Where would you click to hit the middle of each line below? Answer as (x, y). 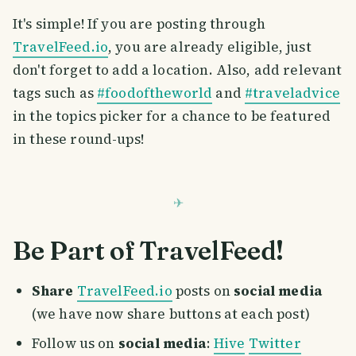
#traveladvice (292, 93)
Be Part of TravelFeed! (148, 250)
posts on (203, 291)
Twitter (275, 343)
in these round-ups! (78, 139)
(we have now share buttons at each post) (170, 314)
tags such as (55, 93)
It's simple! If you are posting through (139, 24)
